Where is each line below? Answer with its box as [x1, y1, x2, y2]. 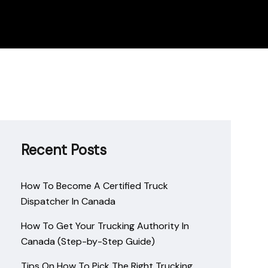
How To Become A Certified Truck [21, 179, 169, 193]
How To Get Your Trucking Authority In [21, 220, 190, 233]
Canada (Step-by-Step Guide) [21, 235, 156, 248]
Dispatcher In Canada [21, 195, 116, 208]
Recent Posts [21, 141, 107, 160]
